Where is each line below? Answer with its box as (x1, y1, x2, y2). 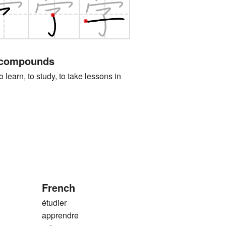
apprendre (41, 209, 79, 221)
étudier (41, 197, 67, 209)
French (41, 180, 75, 195)
